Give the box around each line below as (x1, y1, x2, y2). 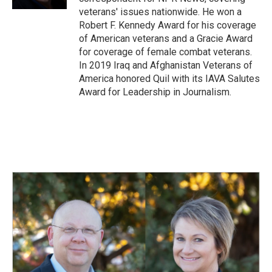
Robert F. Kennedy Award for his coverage (79, 19, 256, 31)
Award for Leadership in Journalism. (79, 86, 231, 98)
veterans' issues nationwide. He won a (79, 6, 242, 18)
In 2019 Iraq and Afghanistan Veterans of (79, 59, 253, 71)
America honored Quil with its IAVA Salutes (79, 73, 260, 84)
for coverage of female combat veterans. (79, 46, 252, 58)
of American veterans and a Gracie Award (79, 33, 253, 44)
